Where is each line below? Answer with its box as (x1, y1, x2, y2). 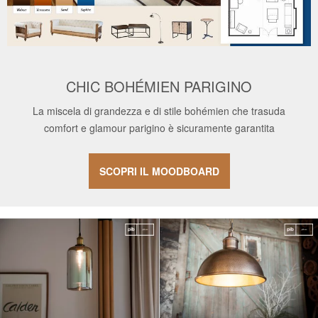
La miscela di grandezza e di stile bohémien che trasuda (33, 104, 285, 119)
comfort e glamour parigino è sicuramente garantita (43, 121, 275, 136)
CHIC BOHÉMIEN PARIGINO (66, 76, 252, 97)
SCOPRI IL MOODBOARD (99, 164, 219, 179)
